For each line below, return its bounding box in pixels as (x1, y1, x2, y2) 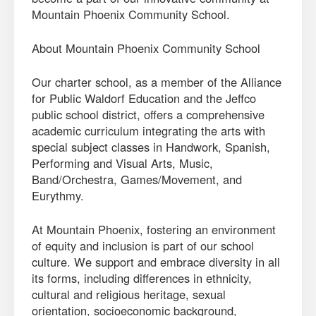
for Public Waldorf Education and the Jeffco (32, 90, 256, 107)
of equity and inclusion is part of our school (32, 237, 254, 254)
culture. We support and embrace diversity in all (32, 253, 280, 270)
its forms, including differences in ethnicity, (32, 269, 252, 286)
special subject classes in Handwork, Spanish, (32, 138, 270, 155)
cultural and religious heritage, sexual (32, 286, 226, 303)
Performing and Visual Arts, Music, (32, 154, 213, 171)
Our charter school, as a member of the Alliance (32, 73, 281, 90)
